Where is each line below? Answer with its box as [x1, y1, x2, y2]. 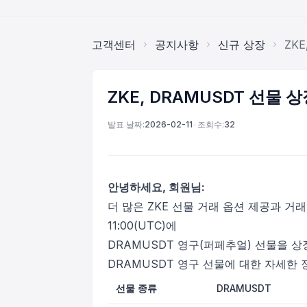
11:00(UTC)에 [108, 219, 177, 232]
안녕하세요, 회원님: [108, 180, 205, 194]
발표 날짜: [108, 119, 145, 130]
